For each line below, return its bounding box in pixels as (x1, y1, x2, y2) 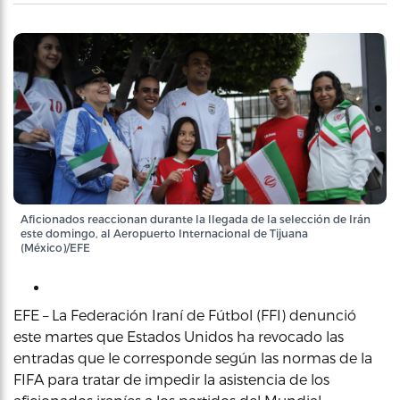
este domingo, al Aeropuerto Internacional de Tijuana (21, 227, 308, 239)
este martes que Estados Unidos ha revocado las (13, 328, 344, 345)
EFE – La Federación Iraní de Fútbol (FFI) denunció (13, 306, 356, 323)
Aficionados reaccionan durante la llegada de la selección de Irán (21, 212, 371, 225)
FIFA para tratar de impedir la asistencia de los (13, 371, 329, 387)
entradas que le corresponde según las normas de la (13, 349, 372, 366)
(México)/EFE (21, 241, 90, 254)
